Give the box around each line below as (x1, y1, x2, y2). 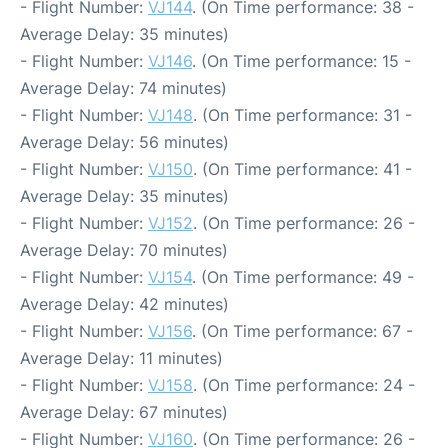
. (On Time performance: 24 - (193, 375, 415, 396)
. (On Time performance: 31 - (193, 105, 412, 126)
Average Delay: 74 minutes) (20, 78, 227, 99)
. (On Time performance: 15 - (192, 51, 411, 72)
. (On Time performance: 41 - (193, 159, 412, 180)
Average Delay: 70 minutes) (20, 240, 228, 261)
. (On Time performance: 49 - (192, 267, 414, 288)
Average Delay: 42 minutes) (20, 294, 229, 315)
